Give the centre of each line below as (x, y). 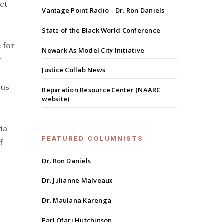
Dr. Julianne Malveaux (77, 181)
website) (56, 99)
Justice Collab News (74, 70)
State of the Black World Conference (101, 30)
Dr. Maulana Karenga (77, 200)
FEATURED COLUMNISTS (93, 139)
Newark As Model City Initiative (93, 50)
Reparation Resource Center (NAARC (101, 90)
